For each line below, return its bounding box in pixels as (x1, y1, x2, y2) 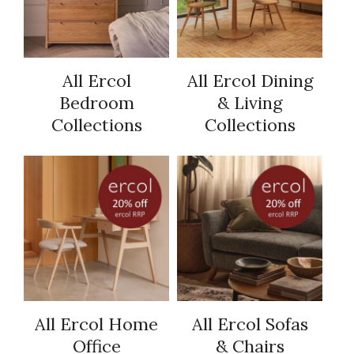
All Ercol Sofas (191, 313, 308, 336)
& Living (217, 92, 282, 115)
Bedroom (58, 92, 134, 115)
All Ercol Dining (186, 70, 313, 92)
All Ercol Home (35, 313, 158, 336)
